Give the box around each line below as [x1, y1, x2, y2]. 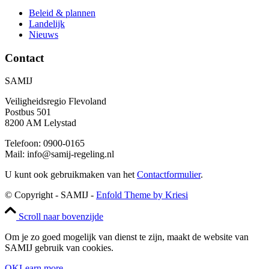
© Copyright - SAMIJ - [5, 190, 96, 201]
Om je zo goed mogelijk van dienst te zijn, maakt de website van [5, 232, 249, 243]
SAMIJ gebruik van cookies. [5, 243, 113, 253]
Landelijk [29, 18, 65, 29]
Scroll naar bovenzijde [19, 211, 103, 222]
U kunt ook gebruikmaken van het [5, 169, 137, 180]
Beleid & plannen [29, 7, 95, 18]
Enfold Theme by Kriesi [96, 190, 188, 201]
